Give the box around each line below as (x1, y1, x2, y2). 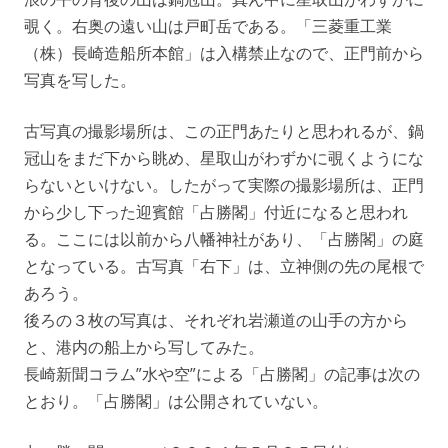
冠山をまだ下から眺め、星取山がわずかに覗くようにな (24, 146, 424, 169)
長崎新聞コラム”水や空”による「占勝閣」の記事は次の (24, 362, 420, 385)
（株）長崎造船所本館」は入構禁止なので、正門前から (24, 41, 424, 64)
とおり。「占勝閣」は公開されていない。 (24, 389, 328, 412)
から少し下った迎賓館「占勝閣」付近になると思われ (24, 200, 408, 223)
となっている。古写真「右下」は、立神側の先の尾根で (24, 254, 424, 277)
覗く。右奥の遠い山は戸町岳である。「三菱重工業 (24, 14, 392, 37)
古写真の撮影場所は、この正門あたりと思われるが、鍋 (24, 119, 424, 142)
